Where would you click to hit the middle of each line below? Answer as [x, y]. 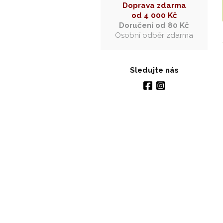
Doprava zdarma [154, 5]
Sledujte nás [154, 70]
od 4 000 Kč [154, 15]
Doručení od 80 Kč [154, 25]
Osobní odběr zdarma [154, 35]
